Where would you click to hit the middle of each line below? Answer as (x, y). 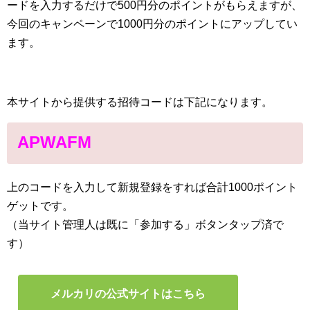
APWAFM (54, 143)
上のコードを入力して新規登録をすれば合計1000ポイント (152, 188)
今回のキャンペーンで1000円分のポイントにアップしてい (152, 24)
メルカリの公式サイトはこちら (128, 294)
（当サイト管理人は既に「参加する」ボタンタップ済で (145, 225)
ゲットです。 (40, 206)
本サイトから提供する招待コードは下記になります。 (140, 102)
